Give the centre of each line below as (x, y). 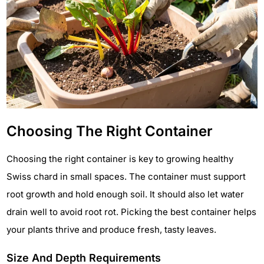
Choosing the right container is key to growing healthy (120, 159)
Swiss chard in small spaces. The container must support (126, 176)
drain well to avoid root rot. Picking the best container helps (131, 212)
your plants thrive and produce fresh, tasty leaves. (111, 229)
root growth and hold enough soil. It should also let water (125, 194)
